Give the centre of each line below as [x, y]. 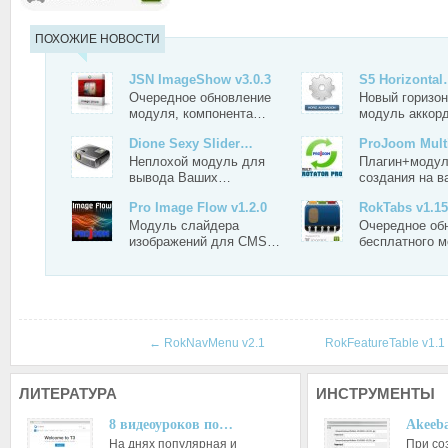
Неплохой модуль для [197, 161]
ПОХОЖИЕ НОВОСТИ [97, 39]
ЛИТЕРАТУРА [68, 393]
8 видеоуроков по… [171, 424]
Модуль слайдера [184, 225]
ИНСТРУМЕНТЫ [375, 393]
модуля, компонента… [197, 113]
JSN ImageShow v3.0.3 [200, 79]
